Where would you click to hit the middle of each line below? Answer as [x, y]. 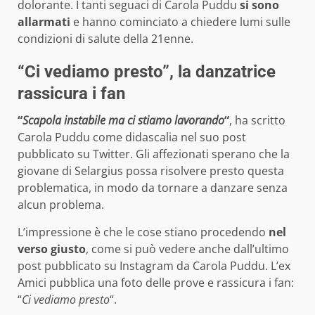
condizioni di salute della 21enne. [105, 39]
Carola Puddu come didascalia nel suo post [132, 137]
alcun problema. [61, 205]
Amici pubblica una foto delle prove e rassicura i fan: [156, 283]
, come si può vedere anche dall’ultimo [187, 249]
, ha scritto [257, 121]
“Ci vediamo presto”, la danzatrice [147, 72]
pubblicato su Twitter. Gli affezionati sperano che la [154, 154]
